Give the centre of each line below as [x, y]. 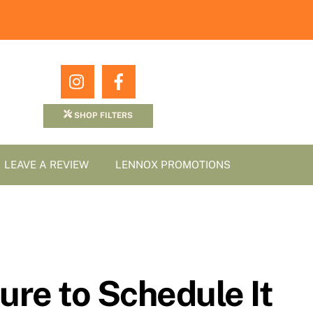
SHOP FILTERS [102, 115]
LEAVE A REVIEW [47, 165]
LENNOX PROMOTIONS [173, 165]
